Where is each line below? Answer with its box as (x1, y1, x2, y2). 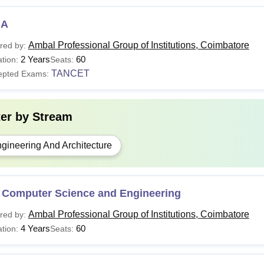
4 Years (20, 223, 50, 233)
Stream (32, 110, 72, 123)
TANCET (51, 68, 90, 78)
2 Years (20, 54, 50, 64)
